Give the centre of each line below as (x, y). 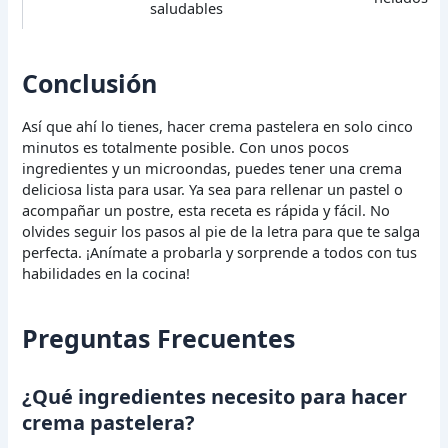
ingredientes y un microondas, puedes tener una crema (212, 168)
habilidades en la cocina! (106, 273)
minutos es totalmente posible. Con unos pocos (186, 147)
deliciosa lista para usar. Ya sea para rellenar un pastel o (213, 189)
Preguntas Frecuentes (159, 337)
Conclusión (90, 82)
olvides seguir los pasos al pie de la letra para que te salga (221, 231)
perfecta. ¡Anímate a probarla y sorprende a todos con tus (220, 252)
